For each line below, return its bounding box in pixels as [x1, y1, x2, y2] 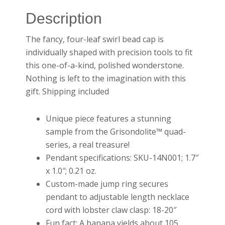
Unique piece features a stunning [46, 113, 172, 124]
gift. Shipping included [26, 85, 109, 97]
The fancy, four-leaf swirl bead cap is [26, 33, 164, 45]
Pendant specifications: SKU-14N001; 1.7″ [46, 152, 199, 163]
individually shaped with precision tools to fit [26, 46, 193, 58]
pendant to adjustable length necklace [46, 191, 190, 202]
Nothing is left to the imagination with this [26, 72, 186, 84]
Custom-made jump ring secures [46, 178, 169, 189]
